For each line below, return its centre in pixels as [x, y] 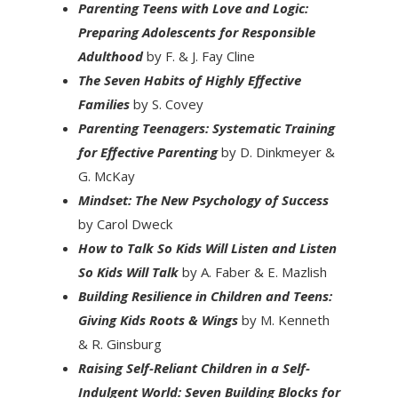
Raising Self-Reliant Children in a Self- [194, 367]
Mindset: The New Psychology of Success [203, 199]
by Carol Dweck [125, 223]
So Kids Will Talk [130, 271]
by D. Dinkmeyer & [276, 151]
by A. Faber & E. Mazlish [254, 271]
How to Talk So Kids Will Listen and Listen [207, 247]
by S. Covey [168, 103]
